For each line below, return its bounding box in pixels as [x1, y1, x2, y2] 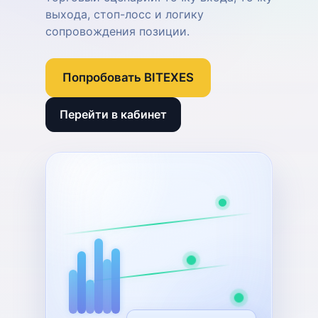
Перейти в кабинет [60, 107, 168, 122]
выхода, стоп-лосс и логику [45, 7, 204, 21]
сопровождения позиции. [45, 24, 190, 38]
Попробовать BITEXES [62, 70, 194, 84]
